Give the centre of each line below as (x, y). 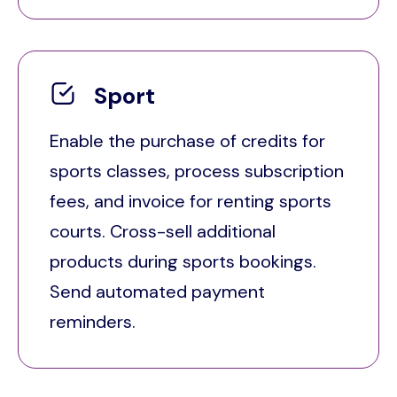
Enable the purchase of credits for (187, 140)
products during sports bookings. (183, 261)
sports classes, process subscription (197, 171)
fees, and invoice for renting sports (191, 201)
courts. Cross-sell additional (163, 231)
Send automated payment (157, 291)
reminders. (95, 321)
